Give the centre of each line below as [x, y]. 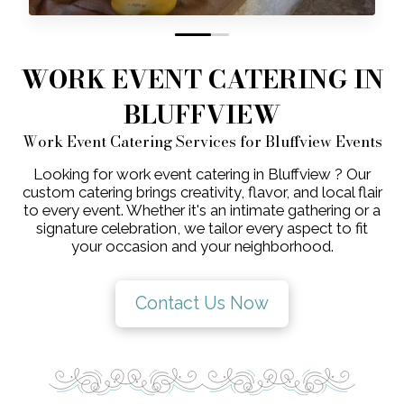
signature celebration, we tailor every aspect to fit [202, 229]
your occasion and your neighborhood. [202, 247]
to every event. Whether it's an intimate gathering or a [202, 211]
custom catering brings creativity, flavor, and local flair [202, 193]
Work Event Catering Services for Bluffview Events [202, 142]
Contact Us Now [202, 304]
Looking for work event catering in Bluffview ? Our [202, 174]
